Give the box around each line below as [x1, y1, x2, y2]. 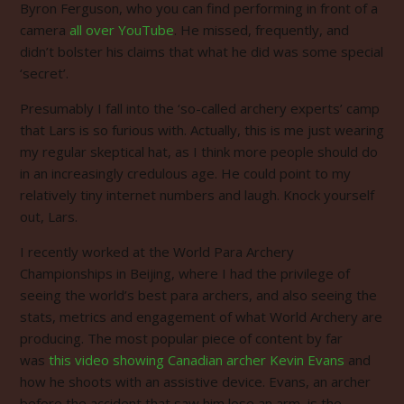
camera [20, 20, 69, 39]
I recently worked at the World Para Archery [20, 242, 294, 261]
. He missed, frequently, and [174, 20, 349, 39]
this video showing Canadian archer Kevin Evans [49, 350, 348, 369]
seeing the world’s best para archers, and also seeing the [20, 285, 377, 304]
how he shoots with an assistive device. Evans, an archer [20, 372, 371, 390]
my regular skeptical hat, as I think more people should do [20, 142, 378, 161]
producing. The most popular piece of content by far [20, 328, 343, 347]
